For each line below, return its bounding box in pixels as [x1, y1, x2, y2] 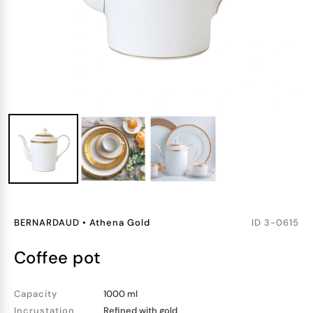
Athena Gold [89, 217, 150, 228]
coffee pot [26, 247, 101, 268]
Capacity [14, 288, 57, 300]
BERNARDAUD [14, 217, 80, 228]
